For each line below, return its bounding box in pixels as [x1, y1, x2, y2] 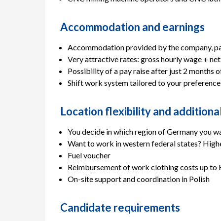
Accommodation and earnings [60, 20, 205, 34]
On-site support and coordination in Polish [68, 174, 210, 184]
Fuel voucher [68, 150, 110, 160]
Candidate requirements [60, 201, 180, 215]
